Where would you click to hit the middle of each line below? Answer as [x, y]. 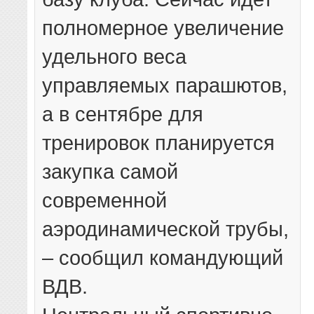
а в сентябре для [123, 114]
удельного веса [115, 57]
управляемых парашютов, [165, 86]
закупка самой [110, 172]
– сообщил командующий [163, 258]
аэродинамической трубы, [166, 229]
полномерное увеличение [163, 28]
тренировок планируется [159, 143]
